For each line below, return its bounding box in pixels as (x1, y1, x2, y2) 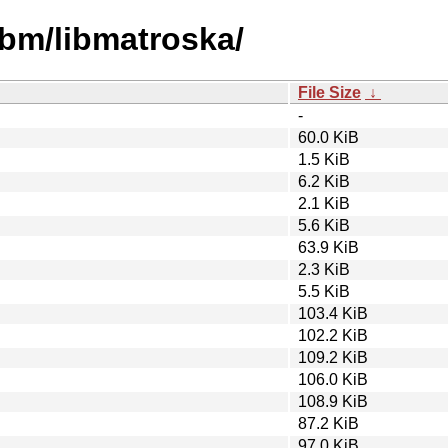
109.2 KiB (298, 348, 368, 366)
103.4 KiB (298, 304, 368, 322)
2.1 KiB (298, 194, 350, 212)
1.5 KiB (298, 150, 350, 168)
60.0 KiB (298, 128, 359, 146)
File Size (298, 83, 361, 101)
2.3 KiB (298, 260, 350, 278)
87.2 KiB (298, 414, 359, 432)
